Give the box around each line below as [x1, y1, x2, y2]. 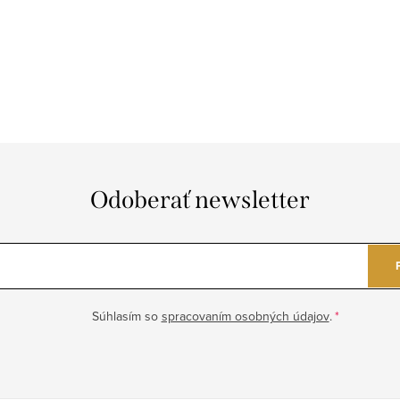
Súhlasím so [91, 307, 162, 325]
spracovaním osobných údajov [161, 307, 329, 325]
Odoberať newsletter [90, 186, 310, 214]
